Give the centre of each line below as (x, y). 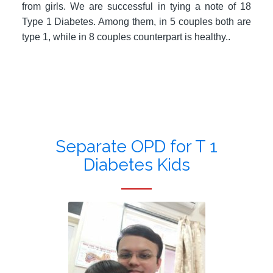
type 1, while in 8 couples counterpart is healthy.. (126, 37)
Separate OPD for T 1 (136, 147)
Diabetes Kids (136, 165)
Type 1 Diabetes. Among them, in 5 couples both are (136, 21)
